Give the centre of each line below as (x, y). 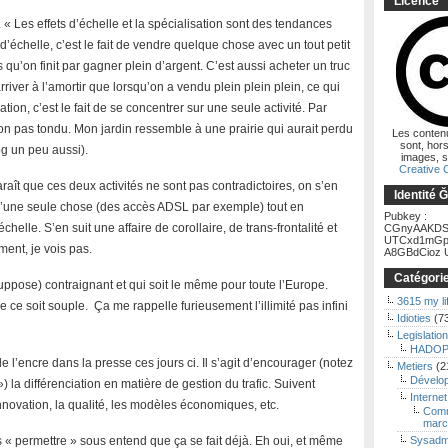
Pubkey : (405, 216)
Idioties (414, 318)
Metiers (415, 366)
